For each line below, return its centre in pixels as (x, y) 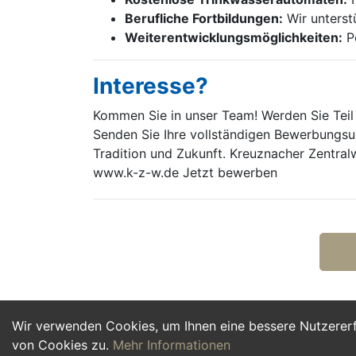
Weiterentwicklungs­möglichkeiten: (234, 37)
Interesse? (151, 86)
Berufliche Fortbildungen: (204, 18)
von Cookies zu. (62, 345)
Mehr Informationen (172, 345)
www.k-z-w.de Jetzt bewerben (185, 172)
